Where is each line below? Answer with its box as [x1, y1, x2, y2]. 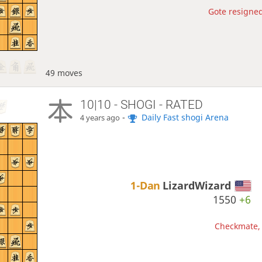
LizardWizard [163, 178, 232, 193]
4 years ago [80, 113, 120, 123]
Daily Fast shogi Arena [142, 112, 229, 123]
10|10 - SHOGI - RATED [80, 98, 204, 112]
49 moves [45, 67, 82, 78]
